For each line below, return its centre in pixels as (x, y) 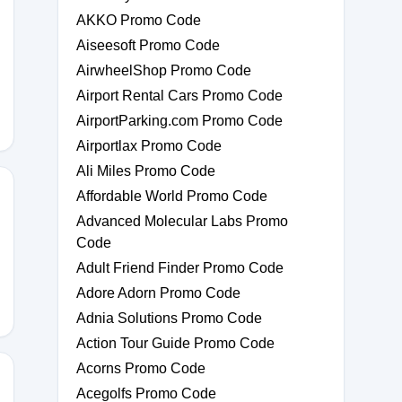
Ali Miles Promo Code (146, 171)
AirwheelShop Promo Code (164, 70)
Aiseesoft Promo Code (148, 45)
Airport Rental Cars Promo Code (179, 96)
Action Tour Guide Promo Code (175, 343)
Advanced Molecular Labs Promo (182, 221)
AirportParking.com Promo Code (179, 121)
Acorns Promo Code (141, 368)
